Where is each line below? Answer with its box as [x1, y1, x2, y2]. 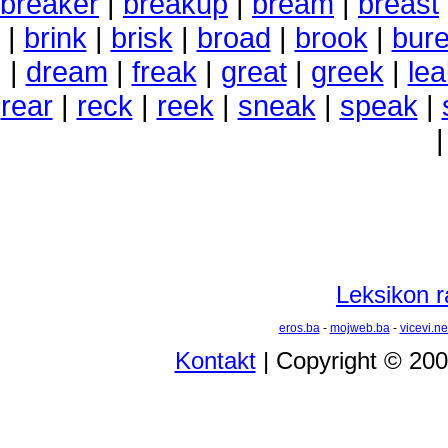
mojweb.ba [329, 321, 390, 335]
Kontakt [174, 347, 256, 374]
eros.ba [278, 321, 320, 335]
